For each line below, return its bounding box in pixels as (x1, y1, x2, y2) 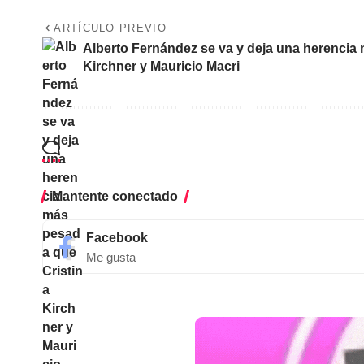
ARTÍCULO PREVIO (54, 22, 167, 34)
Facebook (86, 231, 148, 245)
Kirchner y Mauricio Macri (83, 59, 240, 73)
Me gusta (86, 251, 136, 264)
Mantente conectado (52, 189, 178, 203)
